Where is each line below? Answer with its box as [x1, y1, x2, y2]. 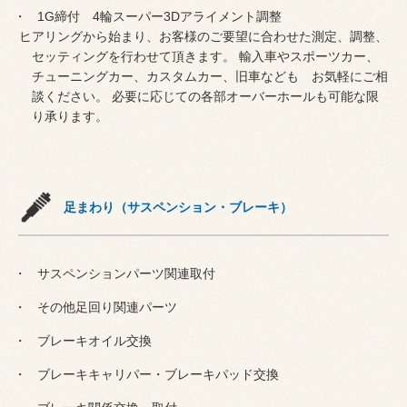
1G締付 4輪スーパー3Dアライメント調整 [33, 8, 282, 24]
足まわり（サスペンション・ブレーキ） [64, 199, 293, 214]
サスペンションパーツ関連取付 [33, 265, 215, 281]
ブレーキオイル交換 [33, 333, 152, 348]
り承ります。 [32, 108, 109, 124]
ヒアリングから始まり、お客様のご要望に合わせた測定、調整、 [19, 28, 389, 44]
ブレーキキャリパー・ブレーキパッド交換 [33, 366, 279, 382]
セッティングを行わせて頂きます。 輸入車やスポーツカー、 [32, 48, 380, 64]
